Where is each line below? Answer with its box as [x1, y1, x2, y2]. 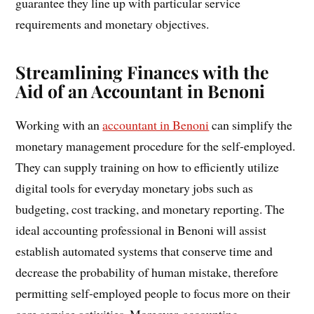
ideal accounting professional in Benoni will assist [15, 221, 267, 238]
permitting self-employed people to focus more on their [15, 284, 291, 301]
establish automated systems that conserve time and [15, 242, 273, 259]
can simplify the [209, 116, 293, 133]
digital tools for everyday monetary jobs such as [15, 179, 254, 196]
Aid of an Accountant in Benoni [15, 78, 266, 102]
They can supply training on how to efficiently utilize [15, 158, 280, 175]
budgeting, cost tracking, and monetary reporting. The [15, 200, 285, 217]
